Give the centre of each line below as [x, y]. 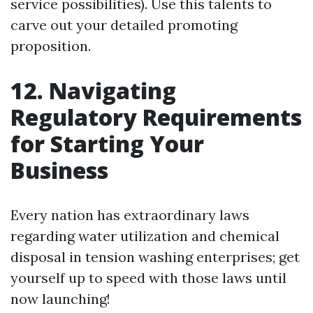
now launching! [60, 299]
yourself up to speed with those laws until [148, 278]
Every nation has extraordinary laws [130, 215]
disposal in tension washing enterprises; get [155, 257]
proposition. [51, 46]
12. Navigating [93, 90]
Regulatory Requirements [156, 117]
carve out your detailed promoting [124, 25]
